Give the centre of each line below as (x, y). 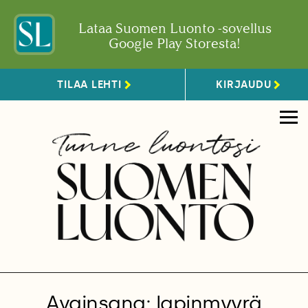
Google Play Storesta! (175, 43)
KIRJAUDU (244, 84)
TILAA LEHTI (89, 84)
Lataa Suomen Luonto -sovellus (175, 28)
